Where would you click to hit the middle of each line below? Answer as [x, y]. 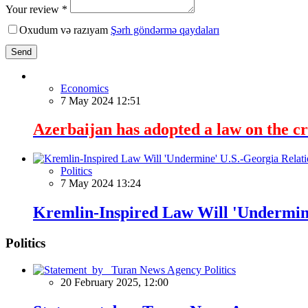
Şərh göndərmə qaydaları [165, 30]
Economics [85, 88]
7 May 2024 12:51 [101, 100]
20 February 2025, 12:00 [114, 282]
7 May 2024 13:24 [101, 184]
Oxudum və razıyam [65, 30]
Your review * [36, 9]
